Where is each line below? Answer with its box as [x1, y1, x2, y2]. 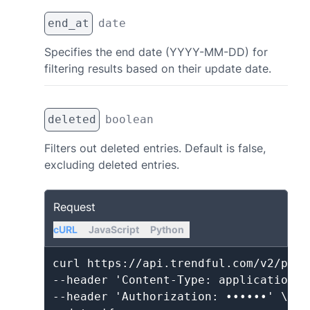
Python [150, 224, 184, 235]
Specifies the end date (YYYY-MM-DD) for [44, 45, 268, 59]
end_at [48, 17, 89, 30]
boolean [105, 113, 154, 126]
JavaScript [89, 224, 139, 235]
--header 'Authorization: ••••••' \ [53, 290, 288, 303]
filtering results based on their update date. [44, 62, 271, 75]
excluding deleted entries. [44, 158, 179, 172]
